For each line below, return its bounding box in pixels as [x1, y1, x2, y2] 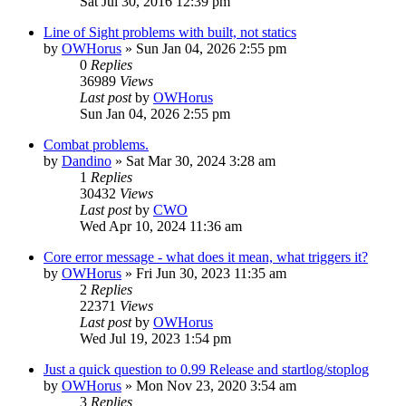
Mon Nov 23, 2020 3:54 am [136, 378, 296, 394]
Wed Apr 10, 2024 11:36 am [80, 218, 242, 235]
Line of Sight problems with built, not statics [43, 24, 296, 41]
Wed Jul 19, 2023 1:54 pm [80, 331, 231, 347]
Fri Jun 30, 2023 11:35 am [136, 266, 286, 282]
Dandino [62, 153, 111, 169]
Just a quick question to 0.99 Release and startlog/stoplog [43, 362, 369, 378]
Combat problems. [43, 137, 149, 153]
